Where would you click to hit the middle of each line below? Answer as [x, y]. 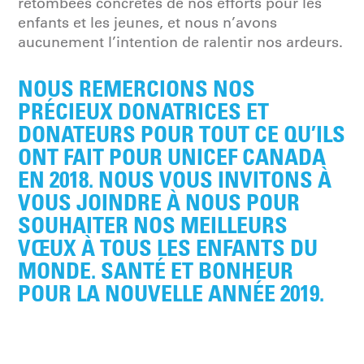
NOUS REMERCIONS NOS [137, 87]
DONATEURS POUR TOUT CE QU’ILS [182, 133]
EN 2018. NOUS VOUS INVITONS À [175, 178]
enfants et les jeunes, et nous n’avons [148, 22]
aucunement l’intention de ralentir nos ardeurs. [181, 42]
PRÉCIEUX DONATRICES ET [144, 110]
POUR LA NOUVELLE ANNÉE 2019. [171, 292]
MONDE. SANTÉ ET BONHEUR [156, 269]
